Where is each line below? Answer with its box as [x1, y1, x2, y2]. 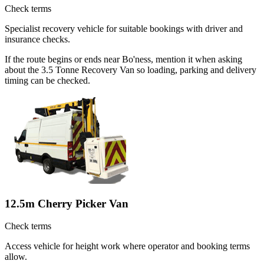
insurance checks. [5, 34, 70, 44]
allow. [5, 252, 27, 262]
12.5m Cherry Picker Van [5, 197, 128, 210]
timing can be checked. [5, 75, 90, 85]
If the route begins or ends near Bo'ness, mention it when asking [5, 54, 242, 64]
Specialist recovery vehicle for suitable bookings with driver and [5, 23, 243, 34]
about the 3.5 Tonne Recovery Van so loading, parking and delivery [5, 64, 256, 75]
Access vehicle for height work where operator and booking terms [5, 241, 250, 252]
